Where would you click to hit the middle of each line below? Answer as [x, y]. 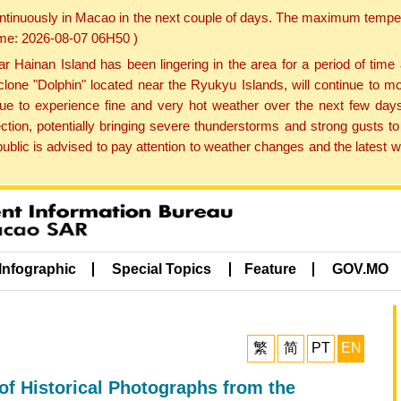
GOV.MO [361, 269]
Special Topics [162, 269]
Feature [270, 269]
